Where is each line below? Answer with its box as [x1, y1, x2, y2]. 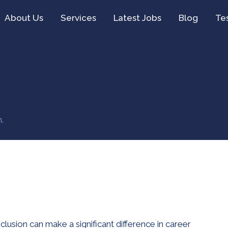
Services [61, 13, 96, 23]
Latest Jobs [113, 13, 161, 23]
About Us [5, 13, 43, 23]
